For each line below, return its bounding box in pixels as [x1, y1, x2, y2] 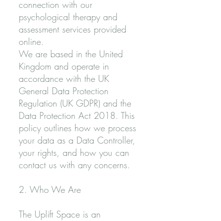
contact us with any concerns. [19, 159, 130, 171]
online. [19, 36, 44, 47]
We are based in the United [19, 48, 123, 60]
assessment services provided [19, 23, 126, 35]
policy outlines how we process [19, 122, 136, 134]
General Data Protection [19, 85, 109, 97]
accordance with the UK [19, 73, 109, 84]
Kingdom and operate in [19, 60, 109, 72]
